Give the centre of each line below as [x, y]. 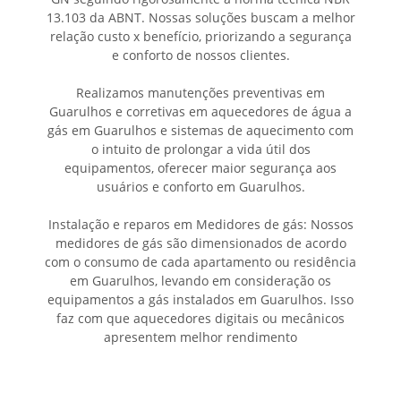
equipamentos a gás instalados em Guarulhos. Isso [200, 300]
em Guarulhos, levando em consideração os [200, 281]
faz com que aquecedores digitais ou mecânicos [200, 319]
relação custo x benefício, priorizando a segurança [200, 37]
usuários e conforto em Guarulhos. [200, 187]
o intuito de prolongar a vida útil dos [200, 149]
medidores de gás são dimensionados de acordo [200, 243]
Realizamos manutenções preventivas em [200, 93]
